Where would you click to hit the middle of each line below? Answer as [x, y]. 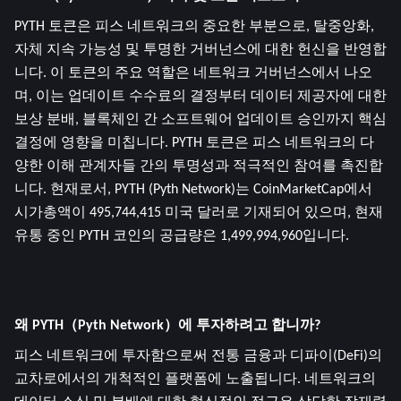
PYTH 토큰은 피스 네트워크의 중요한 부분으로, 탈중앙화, [194, 26]
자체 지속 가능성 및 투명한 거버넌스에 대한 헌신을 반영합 [200, 50]
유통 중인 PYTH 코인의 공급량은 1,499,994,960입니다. [182, 236]
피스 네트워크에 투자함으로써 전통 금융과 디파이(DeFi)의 [198, 356]
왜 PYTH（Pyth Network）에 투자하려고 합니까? [167, 325]
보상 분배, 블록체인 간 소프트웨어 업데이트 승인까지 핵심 [200, 119]
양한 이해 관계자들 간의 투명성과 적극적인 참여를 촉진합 [199, 166]
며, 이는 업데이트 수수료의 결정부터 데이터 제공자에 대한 [200, 96]
